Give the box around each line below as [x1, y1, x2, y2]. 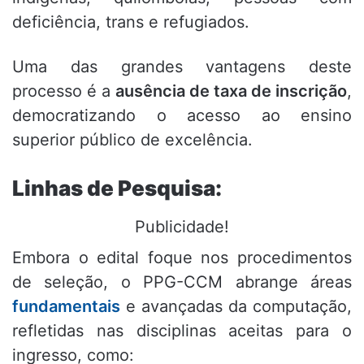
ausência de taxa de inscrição [115, 81, 347, 102]
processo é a [12, 81, 115, 102]
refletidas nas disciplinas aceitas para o [12, 321, 352, 341]
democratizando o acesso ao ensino [12, 106, 352, 126]
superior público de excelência [12, 130, 248, 150]
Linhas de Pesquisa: [12, 175, 222, 201]
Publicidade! [135, 217, 229, 237]
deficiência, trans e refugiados [12, 12, 245, 32]
